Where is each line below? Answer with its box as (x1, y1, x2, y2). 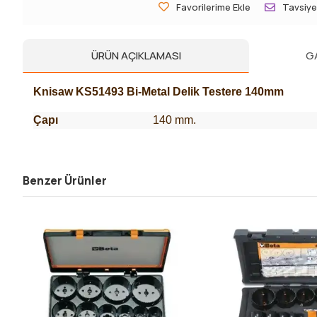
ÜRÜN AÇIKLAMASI (91, 47, 181, 63)
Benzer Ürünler (23, 172, 107, 188)
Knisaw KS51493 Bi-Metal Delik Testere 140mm (33, 85, 284, 98)
